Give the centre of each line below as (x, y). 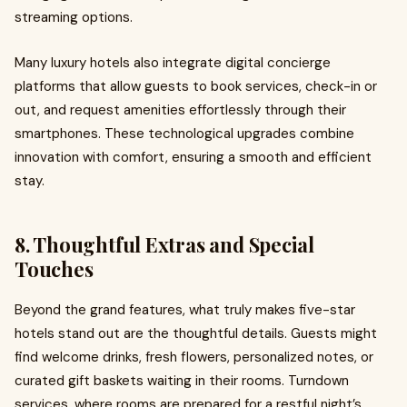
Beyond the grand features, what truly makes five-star (185, 310)
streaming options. (74, 17)
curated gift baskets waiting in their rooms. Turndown (182, 381)
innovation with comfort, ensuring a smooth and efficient (193, 157)
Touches (54, 269)
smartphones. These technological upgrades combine (184, 134)
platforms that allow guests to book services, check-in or (196, 86)
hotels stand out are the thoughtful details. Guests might (196, 333)
